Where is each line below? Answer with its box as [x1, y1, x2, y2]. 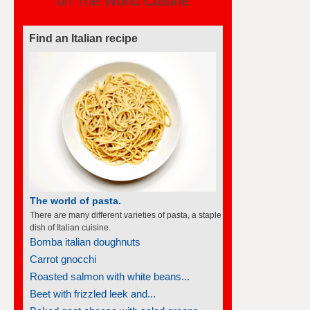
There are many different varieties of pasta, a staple [30, 197, 221, 208]
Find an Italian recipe [29, 19, 138, 32]
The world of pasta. [30, 182, 121, 194]
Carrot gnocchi [30, 240, 96, 253]
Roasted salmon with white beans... [30, 257, 190, 270]
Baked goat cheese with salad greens [30, 292, 199, 304]
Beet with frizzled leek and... [30, 275, 156, 287]
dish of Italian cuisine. [30, 210, 111, 220]
